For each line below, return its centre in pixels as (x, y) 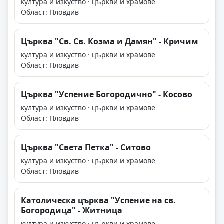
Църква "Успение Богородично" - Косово (107, 95)
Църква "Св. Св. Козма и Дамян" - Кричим (110, 42)
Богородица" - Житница (72, 211)
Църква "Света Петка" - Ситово (86, 148)
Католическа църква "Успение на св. (98, 201)
